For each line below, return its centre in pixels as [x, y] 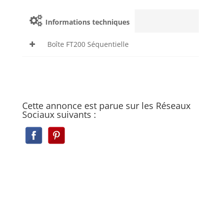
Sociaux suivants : [59, 115]
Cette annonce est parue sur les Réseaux [106, 106]
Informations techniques [87, 22]
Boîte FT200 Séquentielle [88, 44]
